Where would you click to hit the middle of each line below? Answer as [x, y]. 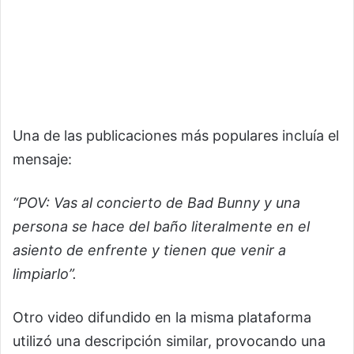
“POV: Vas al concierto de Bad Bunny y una [156, 203]
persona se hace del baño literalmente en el [161, 227]
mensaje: [42, 160]
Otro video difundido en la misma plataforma [162, 318]
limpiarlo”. [45, 274]
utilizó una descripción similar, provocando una [169, 341]
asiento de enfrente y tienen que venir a [149, 250]
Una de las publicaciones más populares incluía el [176, 136]
